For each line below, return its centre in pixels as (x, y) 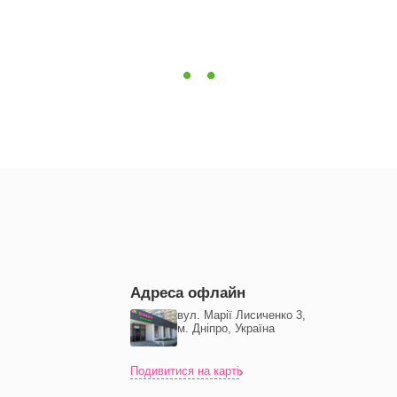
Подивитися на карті (185, 372)
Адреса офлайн (188, 292)
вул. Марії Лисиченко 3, (241, 316)
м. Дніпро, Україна (226, 329)
